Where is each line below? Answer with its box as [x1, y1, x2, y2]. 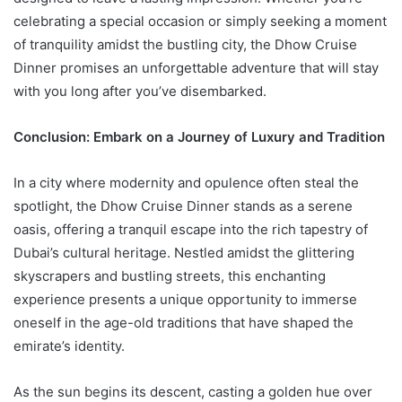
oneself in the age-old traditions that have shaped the [13, 313, 354, 331]
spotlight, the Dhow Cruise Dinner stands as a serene [13, 197, 353, 214]
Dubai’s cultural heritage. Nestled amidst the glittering [13, 243, 354, 261]
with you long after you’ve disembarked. [13, 82, 267, 100]
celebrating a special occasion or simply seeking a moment [13, 12, 387, 30]
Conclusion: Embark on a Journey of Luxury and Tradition [13, 127, 385, 145]
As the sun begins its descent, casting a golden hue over [13, 382, 372, 400]
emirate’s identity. [13, 336, 125, 354]
